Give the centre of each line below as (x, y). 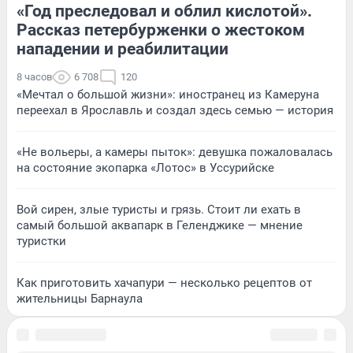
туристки (41, 242)
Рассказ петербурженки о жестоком (161, 30)
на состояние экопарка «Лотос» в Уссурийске (145, 168)
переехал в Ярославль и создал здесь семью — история (175, 111)
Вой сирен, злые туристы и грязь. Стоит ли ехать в (159, 210)
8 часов (34, 77)
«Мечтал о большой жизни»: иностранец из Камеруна (168, 95)
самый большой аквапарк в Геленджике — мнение (160, 226)
